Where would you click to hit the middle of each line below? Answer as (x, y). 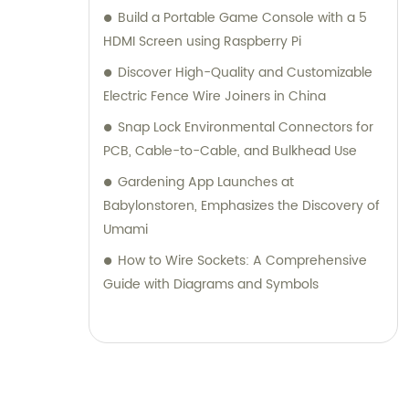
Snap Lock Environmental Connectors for (246, 128)
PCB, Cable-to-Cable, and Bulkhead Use (230, 152)
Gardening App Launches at (206, 183)
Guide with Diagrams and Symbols (211, 285)
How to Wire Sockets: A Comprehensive (242, 261)
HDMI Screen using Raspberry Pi (202, 42)
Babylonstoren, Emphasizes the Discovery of (241, 206)
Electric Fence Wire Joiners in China (215, 97)
